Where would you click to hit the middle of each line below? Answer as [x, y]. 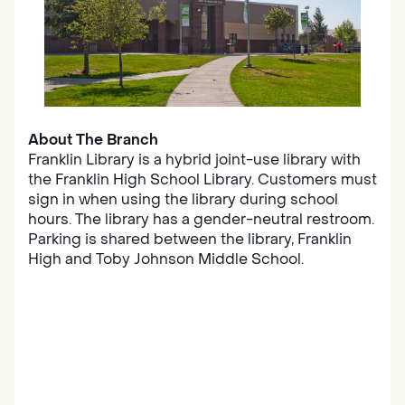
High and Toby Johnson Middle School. [166, 259]
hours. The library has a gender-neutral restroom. [201, 219]
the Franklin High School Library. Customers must [202, 179]
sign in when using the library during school [183, 199]
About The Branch [93, 139]
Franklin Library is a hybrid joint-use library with [194, 159]
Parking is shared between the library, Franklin [190, 239]
